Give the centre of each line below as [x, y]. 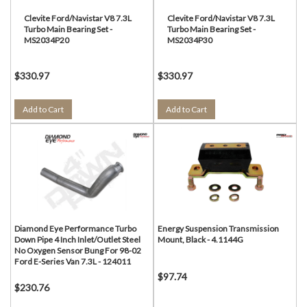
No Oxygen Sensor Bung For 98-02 [78, 250]
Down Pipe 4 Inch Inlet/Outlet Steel [77, 240]
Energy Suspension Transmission [218, 229]
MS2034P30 [190, 40]
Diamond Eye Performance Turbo [75, 229]
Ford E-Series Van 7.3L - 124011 [73, 261]
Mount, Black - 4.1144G [200, 240]
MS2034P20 [47, 40]
